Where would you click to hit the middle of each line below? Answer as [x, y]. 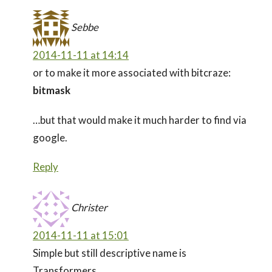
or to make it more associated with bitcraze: [132, 72]
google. [50, 137]
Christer [89, 207]
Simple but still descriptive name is [110, 253]
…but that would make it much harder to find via [140, 120]
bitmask [52, 90]
